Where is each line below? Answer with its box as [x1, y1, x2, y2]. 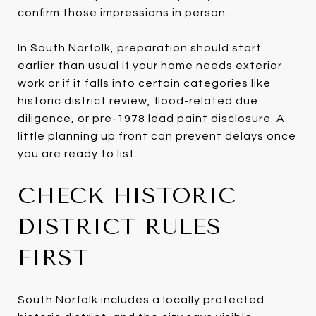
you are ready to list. [18, 147, 138, 159]
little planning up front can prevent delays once [18, 130, 296, 142]
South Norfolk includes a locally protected [18, 293, 265, 305]
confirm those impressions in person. [18, 6, 229, 18]
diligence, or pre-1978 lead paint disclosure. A [18, 112, 285, 124]
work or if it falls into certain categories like [18, 77, 271, 89]
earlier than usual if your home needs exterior [18, 59, 282, 71]
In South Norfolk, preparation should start [18, 42, 262, 54]
